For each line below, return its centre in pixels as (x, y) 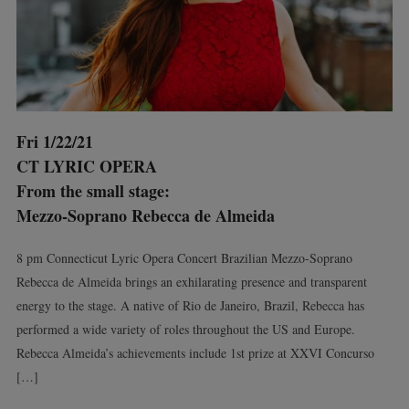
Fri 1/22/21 (54, 141)
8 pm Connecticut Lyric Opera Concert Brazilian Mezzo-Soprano (184, 257)
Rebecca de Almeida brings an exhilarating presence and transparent (191, 281)
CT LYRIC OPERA (86, 166)
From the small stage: (93, 190)
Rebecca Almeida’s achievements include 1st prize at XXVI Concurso (195, 352)
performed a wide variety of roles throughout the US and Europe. (185, 329)
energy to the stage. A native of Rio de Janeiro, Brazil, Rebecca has (190, 305)
